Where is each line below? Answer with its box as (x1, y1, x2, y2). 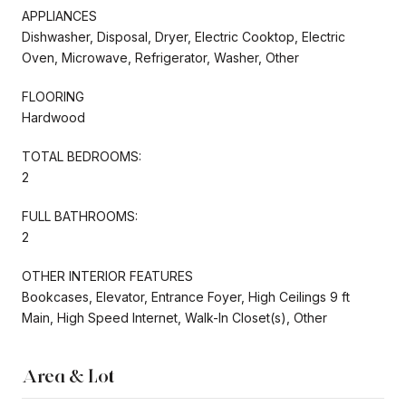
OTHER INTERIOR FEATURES (22, 267, 193, 284)
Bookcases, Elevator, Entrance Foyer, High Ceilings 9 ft (22, 288, 350, 304)
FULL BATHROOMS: (22, 208, 138, 224)
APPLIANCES (22, 7, 97, 24)
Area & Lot (22, 364, 115, 387)
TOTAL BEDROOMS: (22, 148, 141, 164)
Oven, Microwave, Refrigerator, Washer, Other (22, 49, 299, 65)
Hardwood (22, 109, 85, 125)
